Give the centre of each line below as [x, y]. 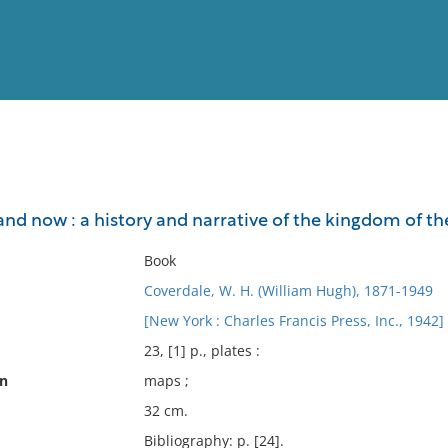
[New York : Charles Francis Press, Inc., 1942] [293, 320]
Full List [408, 195]
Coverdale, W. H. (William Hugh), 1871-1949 [288, 290]
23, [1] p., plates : [201, 350]
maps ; [166, 380]
